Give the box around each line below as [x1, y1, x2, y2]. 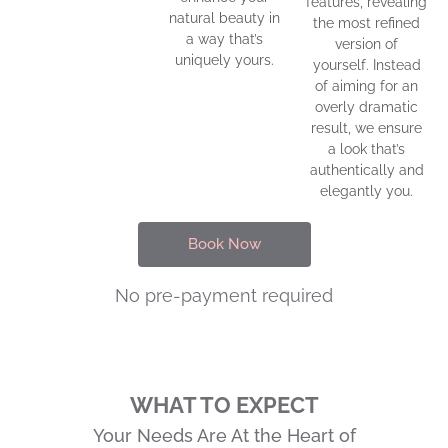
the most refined [313, 14, 421, 31]
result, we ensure [311, 119, 423, 136]
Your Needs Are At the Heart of [92, 424, 356, 446]
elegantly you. [320, 182, 414, 199]
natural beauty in [168, 9, 280, 26]
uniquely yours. [174, 51, 274, 68]
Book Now [187, 234, 261, 253]
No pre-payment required [115, 284, 333, 306]
